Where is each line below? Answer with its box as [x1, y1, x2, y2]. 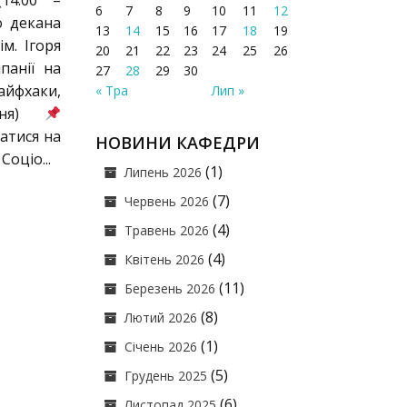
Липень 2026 [124, 164, 203, 181]
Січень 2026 [124, 338, 198, 355]
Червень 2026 [124, 193, 210, 210]
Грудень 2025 [124, 367, 208, 384]
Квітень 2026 [124, 251, 205, 268]
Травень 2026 [124, 222, 210, 239]
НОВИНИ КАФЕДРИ [95, 132, 261, 154]
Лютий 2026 [124, 309, 198, 326]
